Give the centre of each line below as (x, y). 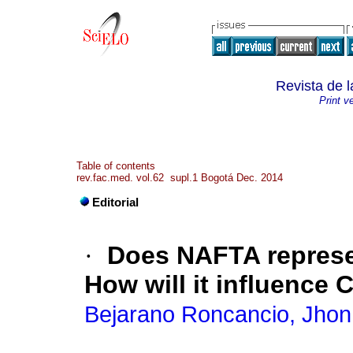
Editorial (115, 203)
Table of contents (116, 166)
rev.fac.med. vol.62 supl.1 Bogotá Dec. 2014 (180, 178)
